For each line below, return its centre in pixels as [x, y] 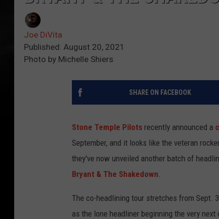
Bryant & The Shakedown [115, 174]
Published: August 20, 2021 [74, 47]
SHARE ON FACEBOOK [160, 93]
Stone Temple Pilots [107, 127]
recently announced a [179, 127]
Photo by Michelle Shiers [69, 59]
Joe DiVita [43, 35]
